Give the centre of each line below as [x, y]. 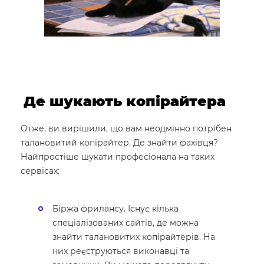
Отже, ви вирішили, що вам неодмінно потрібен [126, 128]
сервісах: [40, 171]
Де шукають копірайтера [125, 101]
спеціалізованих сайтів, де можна [126, 222]
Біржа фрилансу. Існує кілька [115, 208]
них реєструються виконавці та [121, 251]
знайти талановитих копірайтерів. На [134, 237]
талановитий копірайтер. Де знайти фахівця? [119, 142]
